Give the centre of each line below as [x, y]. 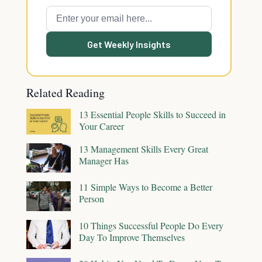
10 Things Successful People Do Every [151, 225]
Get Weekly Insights [129, 44]
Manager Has [104, 160]
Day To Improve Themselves [132, 237]
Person [92, 199]
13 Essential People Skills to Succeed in [152, 114]
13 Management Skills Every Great [144, 149]
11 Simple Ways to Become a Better [146, 187]
